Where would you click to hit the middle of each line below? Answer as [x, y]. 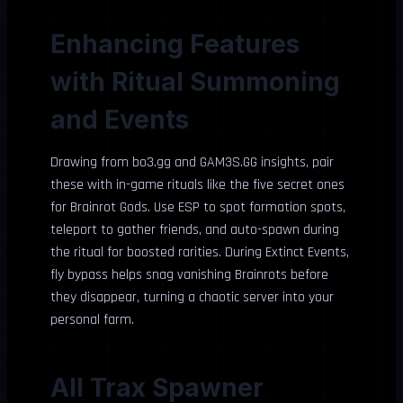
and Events [120, 120]
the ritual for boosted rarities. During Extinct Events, [200, 252]
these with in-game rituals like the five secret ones [197, 185]
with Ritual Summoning [195, 82]
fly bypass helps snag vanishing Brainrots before [189, 275]
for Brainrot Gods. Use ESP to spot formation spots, [198, 207]
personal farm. [92, 320]
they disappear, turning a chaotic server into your [192, 297]
